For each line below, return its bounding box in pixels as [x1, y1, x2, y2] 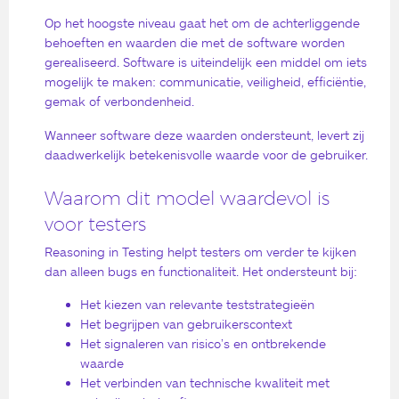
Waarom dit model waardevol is [45, 187, 330, 210]
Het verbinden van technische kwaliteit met [80, 375, 330, 391]
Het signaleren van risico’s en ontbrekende [80, 336, 326, 352]
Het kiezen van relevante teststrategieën [80, 297, 314, 313]
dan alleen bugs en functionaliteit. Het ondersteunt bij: [45, 263, 357, 279]
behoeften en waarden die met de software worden [45, 35, 345, 51]
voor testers [45, 213, 146, 236]
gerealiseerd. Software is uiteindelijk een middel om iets [45, 54, 367, 70]
